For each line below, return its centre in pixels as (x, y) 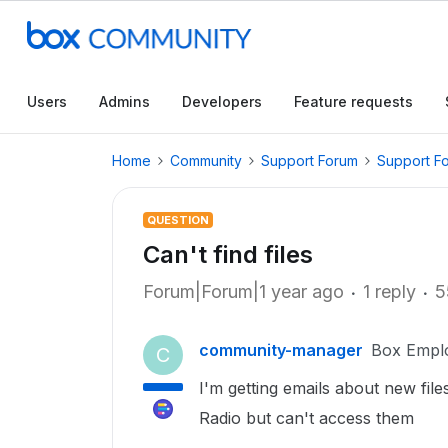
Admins (124, 101)
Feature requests (353, 101)
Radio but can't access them (306, 418)
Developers (222, 101)
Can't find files (228, 254)
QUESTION (178, 220)
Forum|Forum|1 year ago (243, 291)
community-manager (281, 350)
